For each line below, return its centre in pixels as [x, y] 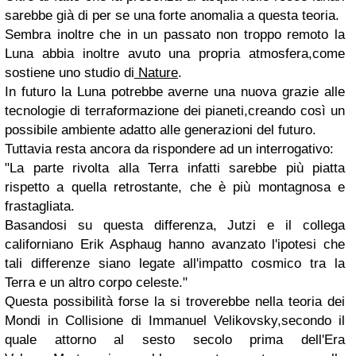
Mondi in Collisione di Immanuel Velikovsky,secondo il [175, 320]
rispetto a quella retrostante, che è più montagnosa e [175, 187]
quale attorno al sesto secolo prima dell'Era [175, 339]
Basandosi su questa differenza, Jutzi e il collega [175, 225]
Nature [156, 72]
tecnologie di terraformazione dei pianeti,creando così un [175, 110]
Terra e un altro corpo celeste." [96, 282]
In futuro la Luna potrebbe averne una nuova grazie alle [175, 91]
